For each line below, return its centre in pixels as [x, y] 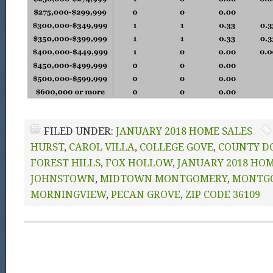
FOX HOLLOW [139, 163]
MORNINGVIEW [68, 195]
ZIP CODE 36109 [223, 195]
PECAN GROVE [146, 195]
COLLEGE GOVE [176, 147]
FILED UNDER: [80, 131]
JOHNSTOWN [63, 179]
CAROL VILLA [102, 147]
